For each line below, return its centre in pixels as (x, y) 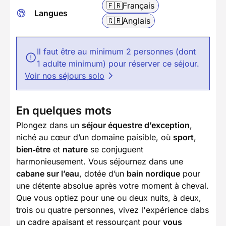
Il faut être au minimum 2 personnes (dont (116, 51)
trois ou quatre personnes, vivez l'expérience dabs (112, 210)
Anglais (136, 20)
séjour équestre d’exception (136, 125)
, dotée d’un (103, 173)
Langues (51, 13)
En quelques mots (64, 110)
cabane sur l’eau (48, 173)
